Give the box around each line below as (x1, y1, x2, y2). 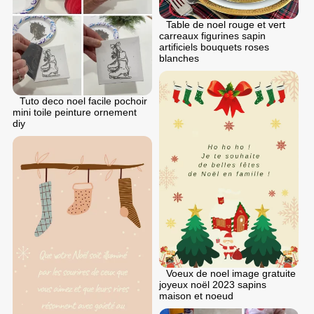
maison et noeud (159, 289, 233, 301)
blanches (159, 52, 199, 64)
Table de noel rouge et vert (166, 18, 285, 30)
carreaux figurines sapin (159, 29, 266, 41)
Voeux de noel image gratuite (166, 267, 296, 279)
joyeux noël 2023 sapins (159, 278, 266, 290)
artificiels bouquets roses (159, 41, 269, 53)
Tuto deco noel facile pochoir (20, 95, 147, 107)
